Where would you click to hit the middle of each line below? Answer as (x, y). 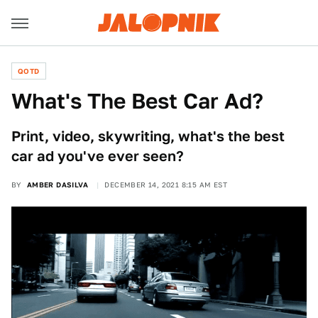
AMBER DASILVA (57, 185)
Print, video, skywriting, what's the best (148, 136)
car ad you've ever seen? (98, 156)
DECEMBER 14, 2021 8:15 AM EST (166, 185)
